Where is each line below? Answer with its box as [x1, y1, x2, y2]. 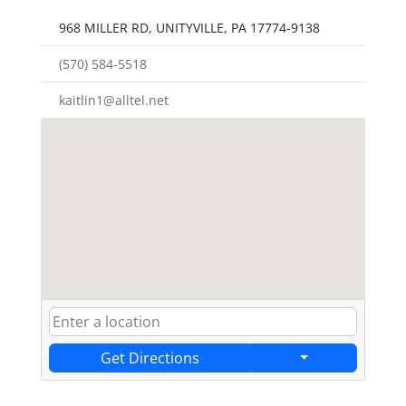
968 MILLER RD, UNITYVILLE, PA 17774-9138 [59, 18, 321, 36]
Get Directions [100, 347, 199, 368]
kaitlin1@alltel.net [59, 91, 169, 109]
